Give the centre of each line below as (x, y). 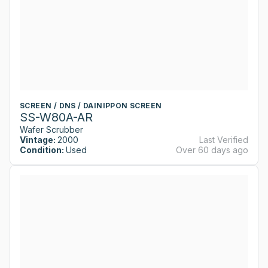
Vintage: (38, 139)
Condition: (42, 150)
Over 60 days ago (212, 150)
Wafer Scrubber (51, 129)
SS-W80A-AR (56, 117)
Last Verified (224, 139)
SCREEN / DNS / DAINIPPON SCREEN (91, 105)
